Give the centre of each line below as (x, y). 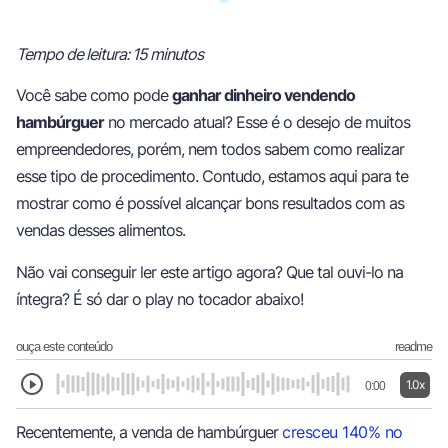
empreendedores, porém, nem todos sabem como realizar (210, 149)
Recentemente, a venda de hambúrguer (149, 432)
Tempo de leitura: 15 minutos (109, 53)
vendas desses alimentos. (100, 230)
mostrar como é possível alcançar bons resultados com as (210, 203)
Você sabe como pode (94, 95)
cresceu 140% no (342, 432)
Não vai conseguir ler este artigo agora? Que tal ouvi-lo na (209, 271)
